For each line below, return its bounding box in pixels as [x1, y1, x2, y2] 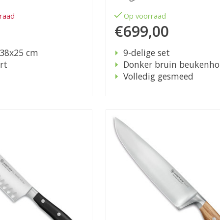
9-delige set [123, 47, 170, 59]
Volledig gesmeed [123, 70, 193, 82]
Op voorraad [124, 11, 166, 21]
